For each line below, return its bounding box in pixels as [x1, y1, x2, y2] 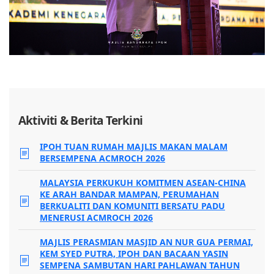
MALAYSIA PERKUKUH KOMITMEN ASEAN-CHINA [40, 177, 246, 189]
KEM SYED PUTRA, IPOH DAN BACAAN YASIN [40, 248, 228, 260]
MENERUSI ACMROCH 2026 [40, 212, 153, 224]
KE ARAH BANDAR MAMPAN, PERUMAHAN [40, 188, 219, 201]
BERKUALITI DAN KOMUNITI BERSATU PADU [40, 200, 225, 212]
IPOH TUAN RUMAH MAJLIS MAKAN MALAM [40, 141, 228, 153]
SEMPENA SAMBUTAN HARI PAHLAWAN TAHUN [40, 259, 240, 272]
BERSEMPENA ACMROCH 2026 [40, 152, 165, 165]
